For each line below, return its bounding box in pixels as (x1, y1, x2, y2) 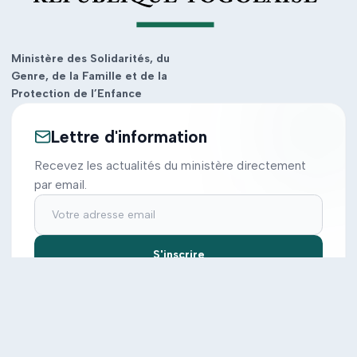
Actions (192, 298, 244, 315)
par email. (34, 177, 87, 192)
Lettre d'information (51, 126, 207, 147)
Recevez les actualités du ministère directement (34, 158, 306, 173)
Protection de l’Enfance (11, 86, 142, 100)
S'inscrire (152, 248, 205, 261)
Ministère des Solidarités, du (11, 51, 170, 65)
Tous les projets (209, 340, 293, 354)
